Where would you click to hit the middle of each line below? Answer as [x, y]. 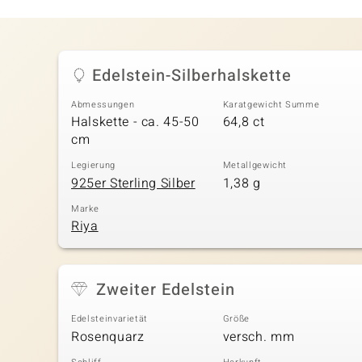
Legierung [93, 166]
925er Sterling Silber [133, 183]
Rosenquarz [108, 337]
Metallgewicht [255, 166]
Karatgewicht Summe [271, 104]
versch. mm [259, 337]
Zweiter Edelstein [166, 290]
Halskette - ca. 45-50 [135, 122]
